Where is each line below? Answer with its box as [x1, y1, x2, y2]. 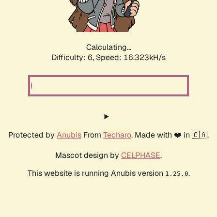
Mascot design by [55, 150, 121, 161]
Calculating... [86, 42, 131, 53]
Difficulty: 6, [51, 52, 96, 63]
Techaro [103, 130, 131, 140]
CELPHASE [121, 150, 160, 161]
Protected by [8, 130, 57, 140]
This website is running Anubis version [27, 168, 165, 179]
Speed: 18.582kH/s [96, 52, 166, 63]
